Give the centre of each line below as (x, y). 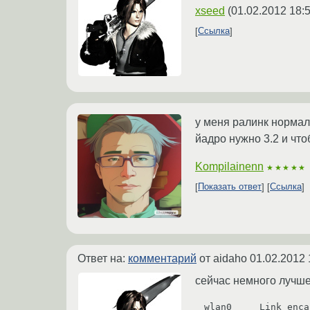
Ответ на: (103, 258)
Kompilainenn (229, 166)
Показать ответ (230, 187)
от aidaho (223, 258)
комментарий (162, 258)
